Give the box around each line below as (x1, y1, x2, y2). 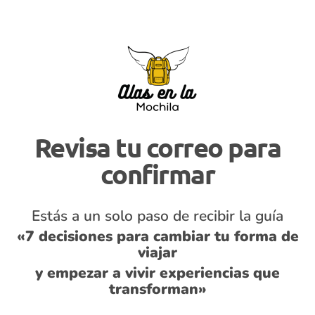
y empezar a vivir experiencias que (35, 263, 280, 283)
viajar (138, 243, 177, 262)
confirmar (100, 157, 215, 190)
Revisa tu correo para (34, 131, 281, 163)
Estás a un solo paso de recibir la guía (32, 206, 283, 226)
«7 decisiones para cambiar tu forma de (16, 226, 299, 246)
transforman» (108, 279, 207, 299)
